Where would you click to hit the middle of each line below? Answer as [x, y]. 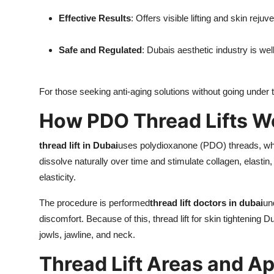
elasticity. [57, 177]
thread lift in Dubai [79, 146]
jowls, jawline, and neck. [87, 235]
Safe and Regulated [100, 50]
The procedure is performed [94, 203]
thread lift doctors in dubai [206, 203]
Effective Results [95, 18]
